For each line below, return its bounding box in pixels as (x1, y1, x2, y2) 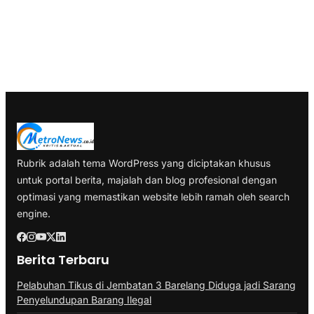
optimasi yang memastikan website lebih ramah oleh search (17, 190, 289, 203)
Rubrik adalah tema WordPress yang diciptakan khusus (17, 156, 271, 169)
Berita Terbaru (17, 250, 109, 268)
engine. (17, 207, 50, 219)
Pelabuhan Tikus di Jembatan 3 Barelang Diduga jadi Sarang (17, 278, 296, 291)
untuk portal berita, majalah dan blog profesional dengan (17, 173, 277, 186)
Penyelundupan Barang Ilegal (17, 293, 151, 306)
